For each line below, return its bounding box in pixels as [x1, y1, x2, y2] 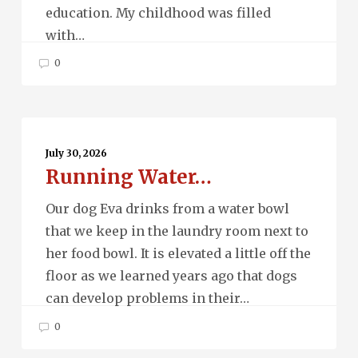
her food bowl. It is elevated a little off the [45, 245, 311, 262]
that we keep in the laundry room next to [45, 223, 308, 240]
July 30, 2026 [45, 147, 107, 160]
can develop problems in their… [45, 290, 249, 307]
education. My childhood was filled [45, 4, 271, 21]
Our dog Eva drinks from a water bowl [45, 201, 289, 217]
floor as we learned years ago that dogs [45, 268, 297, 284]
